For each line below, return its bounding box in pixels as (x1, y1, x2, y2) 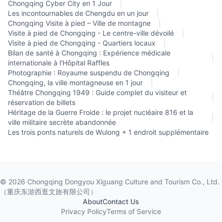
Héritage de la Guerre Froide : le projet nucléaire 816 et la (8, 108, 193, 116)
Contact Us (103, 197, 139, 206)
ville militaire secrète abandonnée (8, 118, 116, 126)
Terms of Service (107, 207, 161, 216)
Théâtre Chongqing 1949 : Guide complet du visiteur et (8, 88, 187, 97)
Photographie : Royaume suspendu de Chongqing (8, 68, 169, 77)
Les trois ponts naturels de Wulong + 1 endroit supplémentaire (8, 128, 209, 136)
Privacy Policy (61, 207, 107, 216)
